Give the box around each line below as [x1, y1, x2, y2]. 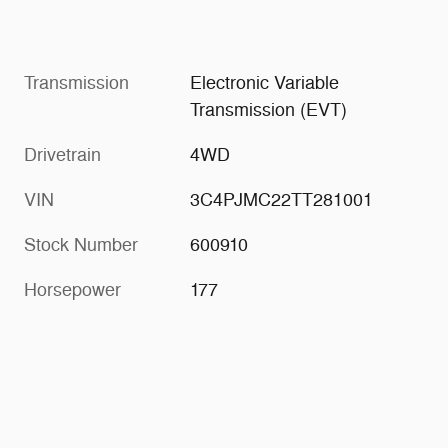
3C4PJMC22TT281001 [190, 189, 374, 212]
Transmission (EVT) [190, 99, 348, 122]
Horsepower [24, 279, 121, 302]
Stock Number [24, 234, 138, 257]
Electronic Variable [190, 72, 340, 95]
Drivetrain [24, 144, 101, 167]
